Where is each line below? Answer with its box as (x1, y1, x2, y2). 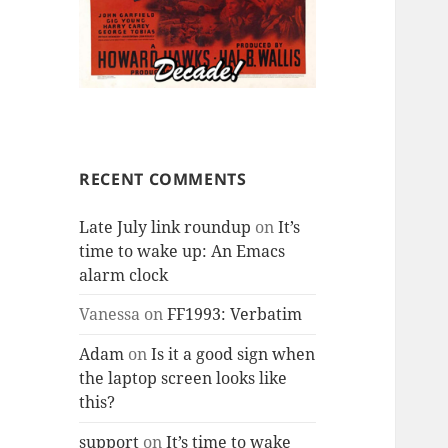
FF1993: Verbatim (167, 303, 303, 326)
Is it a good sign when (151, 343, 316, 366)
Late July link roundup (79, 215, 252, 238)
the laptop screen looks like (79, 367, 288, 390)
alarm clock (79, 263, 169, 286)
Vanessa (79, 303, 141, 326)
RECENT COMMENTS (79, 167, 247, 190)
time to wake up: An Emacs (79, 239, 286, 262)
